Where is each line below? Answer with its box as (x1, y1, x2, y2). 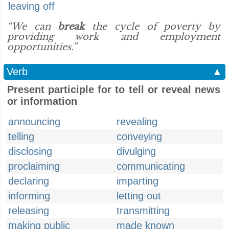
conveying (117, 131, 162, 142)
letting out (117, 190, 161, 201)
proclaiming (8, 161, 60, 172)
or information (7, 96, 77, 107)
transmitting (117, 205, 170, 216)
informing (8, 190, 50, 201)
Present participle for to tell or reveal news (7, 84, 220, 95)
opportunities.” (7, 41, 77, 53)
